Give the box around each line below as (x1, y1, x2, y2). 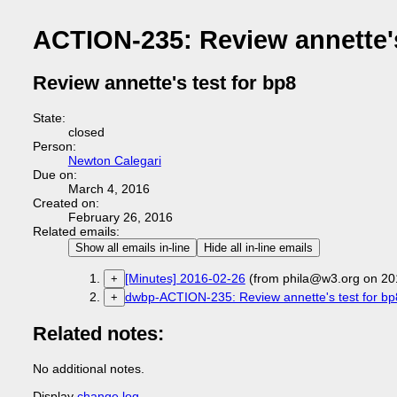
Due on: (32, 167, 77, 182)
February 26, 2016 (67, 210, 173, 224)
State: (32, 111, 66, 125)
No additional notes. (32, 362, 144, 377)
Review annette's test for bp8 (32, 72, 296, 95)
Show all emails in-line (74, 241, 190, 254)
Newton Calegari (67, 153, 161, 167)
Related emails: (32, 224, 120, 238)
